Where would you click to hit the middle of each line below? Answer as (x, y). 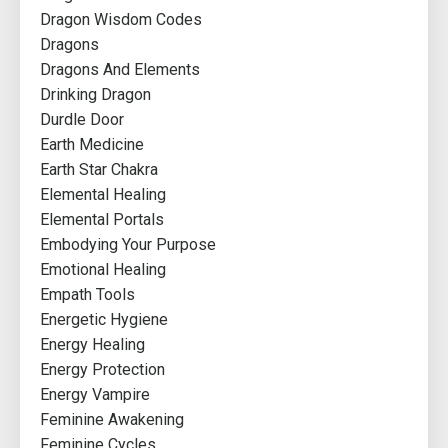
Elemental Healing (103, 195)
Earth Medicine (92, 145)
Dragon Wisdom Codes (121, 20)
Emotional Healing (103, 270)
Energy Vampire (95, 395)
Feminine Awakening (112, 420)
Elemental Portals (102, 220)
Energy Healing (92, 345)
